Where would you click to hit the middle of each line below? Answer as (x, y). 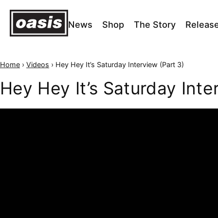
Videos (38, 64)
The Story (155, 25)
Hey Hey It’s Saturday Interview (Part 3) (120, 64)
